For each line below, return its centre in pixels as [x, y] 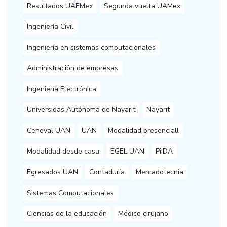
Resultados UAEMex [60, 6]
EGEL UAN [127, 152]
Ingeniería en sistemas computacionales [91, 48]
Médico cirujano [143, 214]
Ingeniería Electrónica [62, 89]
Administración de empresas [72, 68]
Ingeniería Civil [50, 27]
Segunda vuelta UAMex [142, 6]
